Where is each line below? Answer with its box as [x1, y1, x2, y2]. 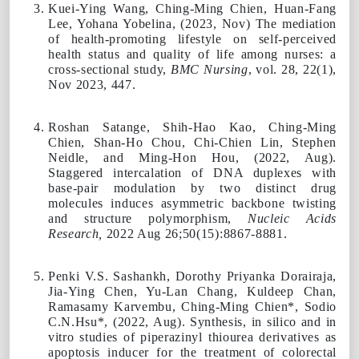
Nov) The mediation [216, 16, 337, 30]
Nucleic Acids [247, 211, 337, 225]
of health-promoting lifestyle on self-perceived [48, 31, 337, 46]
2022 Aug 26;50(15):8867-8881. [103, 226, 291, 240]
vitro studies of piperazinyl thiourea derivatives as [48, 329, 337, 344]
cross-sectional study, [48, 62, 171, 76]
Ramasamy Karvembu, [48, 299, 182, 313]
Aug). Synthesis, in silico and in [148, 314, 337, 329]
